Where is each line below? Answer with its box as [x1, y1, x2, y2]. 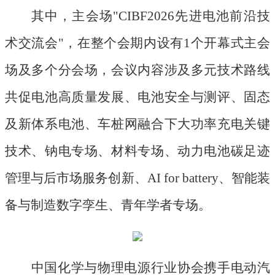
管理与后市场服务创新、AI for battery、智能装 [5, 171, 270, 186]
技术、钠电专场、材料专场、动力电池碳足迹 [5, 144, 270, 159]
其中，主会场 [31, 9, 114, 24]
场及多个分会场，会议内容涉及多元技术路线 [5, 63, 270, 78]
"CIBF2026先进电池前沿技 [113, 9, 271, 24]
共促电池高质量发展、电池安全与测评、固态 [5, 90, 270, 105]
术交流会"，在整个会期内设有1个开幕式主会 [5, 36, 270, 51]
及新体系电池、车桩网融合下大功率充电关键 [5, 117, 270, 132]
